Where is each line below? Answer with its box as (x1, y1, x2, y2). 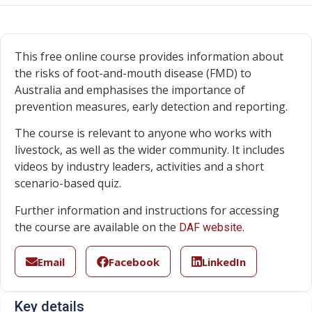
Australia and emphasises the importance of (15, 82, 245, 97)
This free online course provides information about (15, 49, 283, 64)
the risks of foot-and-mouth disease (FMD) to (15, 65, 251, 81)
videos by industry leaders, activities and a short (15, 159, 264, 175)
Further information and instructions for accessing (15, 202, 279, 218)
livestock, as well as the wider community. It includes (15, 142, 285, 158)
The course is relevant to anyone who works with (15, 125, 272, 141)
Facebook (109, 254, 159, 269)
